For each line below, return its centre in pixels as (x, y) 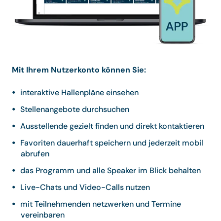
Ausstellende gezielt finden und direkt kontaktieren (112, 126)
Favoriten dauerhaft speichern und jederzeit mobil (112, 143)
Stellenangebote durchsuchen (75, 110)
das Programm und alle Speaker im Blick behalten (111, 171)
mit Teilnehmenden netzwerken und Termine (101, 204)
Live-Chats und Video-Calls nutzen (85, 187)
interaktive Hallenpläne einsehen (80, 93)
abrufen (35, 154)
